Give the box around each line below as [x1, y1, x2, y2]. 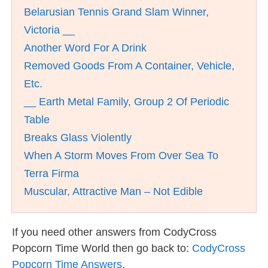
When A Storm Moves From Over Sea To [24, 150, 218, 162]
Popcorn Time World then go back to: [12, 242, 192, 254]
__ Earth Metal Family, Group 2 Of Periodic [24, 96, 229, 108]
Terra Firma [24, 167, 79, 179]
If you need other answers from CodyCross [12, 226, 217, 238]
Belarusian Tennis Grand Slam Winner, [24, 6, 209, 18]
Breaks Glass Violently [24, 132, 132, 144]
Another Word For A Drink [24, 42, 147, 54]
